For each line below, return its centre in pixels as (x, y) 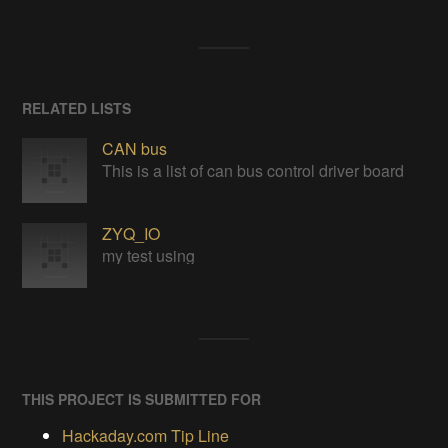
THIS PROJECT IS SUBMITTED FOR (142, 399)
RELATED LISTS (77, 108)
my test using (149, 256)
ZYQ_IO (131, 234)
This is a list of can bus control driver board (253, 171)
